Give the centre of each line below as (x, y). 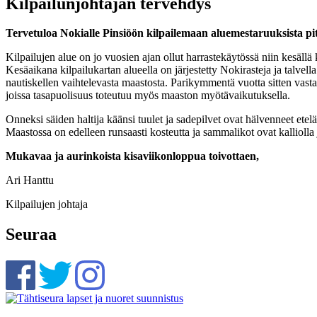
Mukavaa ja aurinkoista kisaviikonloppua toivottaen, (132, 156)
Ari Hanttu (30, 180)
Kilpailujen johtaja (47, 204)
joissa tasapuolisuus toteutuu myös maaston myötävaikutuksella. (149, 96)
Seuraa (31, 235)
